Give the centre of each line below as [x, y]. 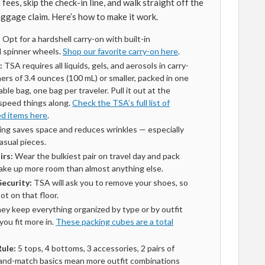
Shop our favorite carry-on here [121, 51]
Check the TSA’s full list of [121, 103]
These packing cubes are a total [115, 222]
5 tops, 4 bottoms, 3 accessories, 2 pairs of [96, 248]
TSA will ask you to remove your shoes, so [110, 182]
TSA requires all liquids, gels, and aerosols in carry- [96, 65]
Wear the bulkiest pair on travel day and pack [97, 156]
